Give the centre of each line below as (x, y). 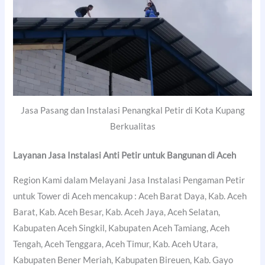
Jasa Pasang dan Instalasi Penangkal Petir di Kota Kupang (132, 111)
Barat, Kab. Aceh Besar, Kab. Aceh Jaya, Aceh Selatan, (117, 212)
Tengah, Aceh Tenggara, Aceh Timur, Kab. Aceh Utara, (116, 244)
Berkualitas (132, 127)
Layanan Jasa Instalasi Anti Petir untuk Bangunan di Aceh (125, 156)
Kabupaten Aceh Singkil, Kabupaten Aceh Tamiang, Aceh (122, 228)
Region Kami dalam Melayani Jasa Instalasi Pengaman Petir (129, 180)
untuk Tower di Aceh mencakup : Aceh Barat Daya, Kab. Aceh (130, 196)
